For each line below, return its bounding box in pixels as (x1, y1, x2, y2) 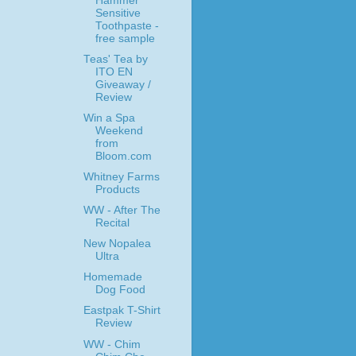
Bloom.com (95, 149, 152, 162)
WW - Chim (83, 338, 141, 350)
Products (95, 183, 140, 195)
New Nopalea (83, 238, 151, 250)
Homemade (83, 271, 142, 284)
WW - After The (83, 204, 161, 216)
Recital (95, 217, 130, 229)
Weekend (95, 124, 143, 137)
